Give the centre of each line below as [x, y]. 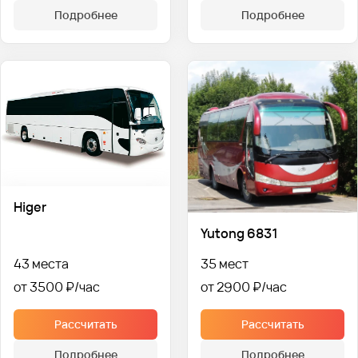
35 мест [224, 263]
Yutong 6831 [239, 233]
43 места [41, 263]
